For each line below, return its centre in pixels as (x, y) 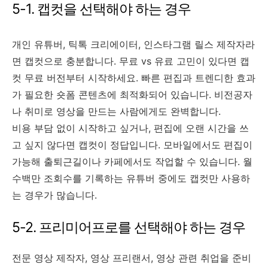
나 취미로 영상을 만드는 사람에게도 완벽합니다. (116, 111)
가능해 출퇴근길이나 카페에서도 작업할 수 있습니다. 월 (132, 161)
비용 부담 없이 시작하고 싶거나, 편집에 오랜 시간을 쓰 (130, 128)
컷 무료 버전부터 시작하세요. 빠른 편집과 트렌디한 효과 (134, 77)
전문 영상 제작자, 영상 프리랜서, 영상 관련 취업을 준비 (132, 258)
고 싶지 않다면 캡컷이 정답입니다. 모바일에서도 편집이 (132, 144)
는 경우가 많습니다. (54, 195)
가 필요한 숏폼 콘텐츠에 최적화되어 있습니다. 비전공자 (132, 94)
